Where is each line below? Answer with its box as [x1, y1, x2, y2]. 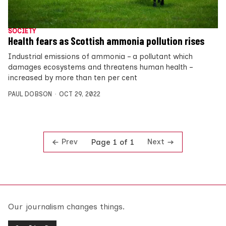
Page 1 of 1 [91, 137, 134, 147]
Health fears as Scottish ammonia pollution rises [8, 35, 204, 47]
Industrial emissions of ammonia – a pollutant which [8, 52, 193, 62]
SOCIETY [8, 27, 36, 35]
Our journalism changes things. [8, 202, 125, 212]
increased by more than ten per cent [8, 73, 137, 83]
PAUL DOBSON [8, 90, 52, 98]
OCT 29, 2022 [59, 90, 100, 98]
